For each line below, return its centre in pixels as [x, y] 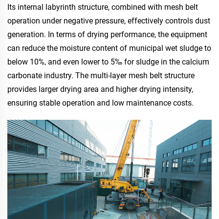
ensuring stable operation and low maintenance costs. [100, 103]
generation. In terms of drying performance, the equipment [107, 34]
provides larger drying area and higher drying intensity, [100, 89]
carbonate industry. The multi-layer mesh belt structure [101, 76]
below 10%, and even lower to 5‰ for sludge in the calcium [108, 62]
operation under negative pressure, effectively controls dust [109, 21]
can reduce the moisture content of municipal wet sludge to [109, 48]
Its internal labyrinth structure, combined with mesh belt [103, 7]
